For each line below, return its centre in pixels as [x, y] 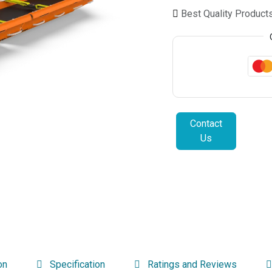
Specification [77, 264]
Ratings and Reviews [192, 264]
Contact [206, 124]
